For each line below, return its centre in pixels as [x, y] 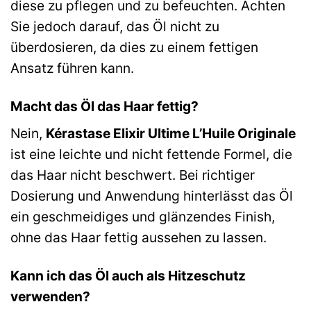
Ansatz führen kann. [72, 68]
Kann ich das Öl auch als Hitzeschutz [128, 276]
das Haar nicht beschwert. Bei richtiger [133, 175]
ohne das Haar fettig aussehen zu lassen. [138, 238]
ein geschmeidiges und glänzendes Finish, [143, 217]
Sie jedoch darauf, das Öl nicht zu [115, 26]
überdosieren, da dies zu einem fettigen [134, 47]
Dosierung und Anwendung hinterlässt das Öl [152, 196]
